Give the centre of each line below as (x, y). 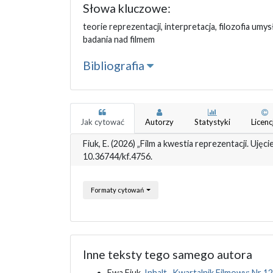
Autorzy (159, 122)
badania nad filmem (119, 40)
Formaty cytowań (118, 190)
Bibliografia (115, 66)
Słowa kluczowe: (126, 9)
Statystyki (212, 122)
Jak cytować (102, 122)
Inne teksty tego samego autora (167, 255)
